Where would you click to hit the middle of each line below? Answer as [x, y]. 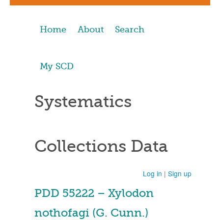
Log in [152, 173]
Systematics [83, 101]
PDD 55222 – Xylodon [94, 193]
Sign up [180, 173]
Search [130, 29]
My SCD [57, 66]
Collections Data [101, 146]
